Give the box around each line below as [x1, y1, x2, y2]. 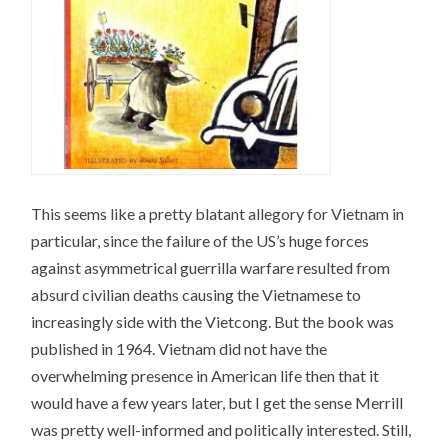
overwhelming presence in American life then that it [31, 366, 380, 386]
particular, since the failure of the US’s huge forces [31, 231, 370, 251]
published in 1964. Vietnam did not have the [31, 339, 328, 359]
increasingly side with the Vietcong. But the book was [31, 312, 395, 332]
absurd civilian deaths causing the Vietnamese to [31, 285, 362, 305]
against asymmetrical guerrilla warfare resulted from [31, 258, 391, 278]
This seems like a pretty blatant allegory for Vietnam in [31, 204, 405, 224]
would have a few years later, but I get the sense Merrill [31, 393, 404, 413]
